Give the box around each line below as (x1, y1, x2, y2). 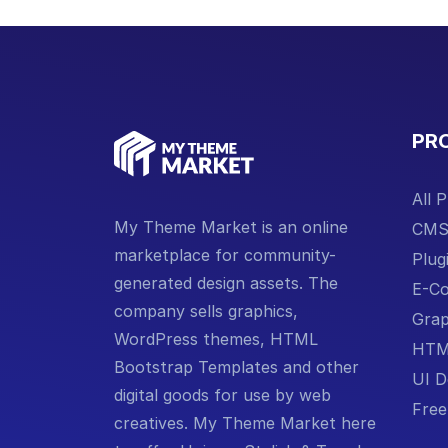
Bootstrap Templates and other (114, 356, 359, 377)
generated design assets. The (114, 272, 338, 293)
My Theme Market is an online (114, 216, 348, 237)
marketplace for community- (114, 244, 336, 265)
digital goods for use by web (114, 384, 331, 405)
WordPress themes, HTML (114, 328, 318, 349)
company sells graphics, (114, 300, 298, 321)
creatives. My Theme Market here (114, 412, 376, 433)
